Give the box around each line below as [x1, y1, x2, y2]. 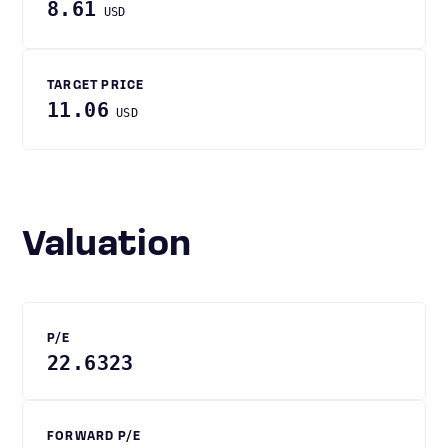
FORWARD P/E [47, 431, 142, 443]
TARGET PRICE [47, 80, 145, 92]
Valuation [44, 228, 191, 264]
